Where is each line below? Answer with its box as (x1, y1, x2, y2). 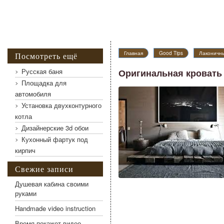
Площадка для (21, 78, 66, 87)
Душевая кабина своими (15, 179, 88, 188)
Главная (124, 49, 143, 56)
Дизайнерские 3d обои (21, 123, 88, 132)
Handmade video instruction (15, 203, 95, 213)
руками (15, 188, 36, 198)
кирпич (15, 145, 35, 155)
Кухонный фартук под (21, 134, 88, 144)
